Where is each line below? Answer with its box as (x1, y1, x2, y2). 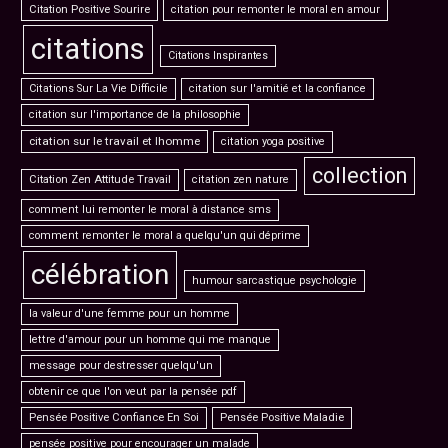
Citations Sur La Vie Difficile (29, 82, 169, 95)
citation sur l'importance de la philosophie (29, 108, 242, 121)
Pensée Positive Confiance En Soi (29, 411, 200, 424)
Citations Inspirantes (167, 49, 268, 62)
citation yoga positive (221, 135, 326, 148)
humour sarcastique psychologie (191, 274, 357, 287)
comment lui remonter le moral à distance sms (29, 203, 272, 216)
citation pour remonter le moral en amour (171, 3, 381, 16)
